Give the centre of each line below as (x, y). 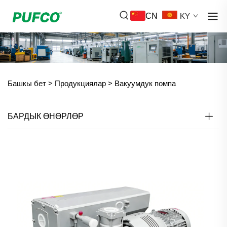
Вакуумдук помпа (145, 83)
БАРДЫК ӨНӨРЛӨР (46, 116)
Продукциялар (80, 83)
